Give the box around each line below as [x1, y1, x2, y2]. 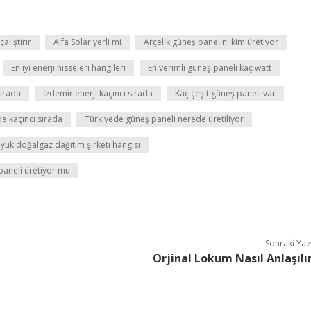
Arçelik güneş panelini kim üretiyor [144, 36, 278, 48]
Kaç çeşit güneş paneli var [175, 87, 276, 99]
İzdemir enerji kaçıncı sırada [43, 87, 153, 99]
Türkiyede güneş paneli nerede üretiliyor [85, 113, 244, 125]
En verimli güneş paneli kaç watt [148, 62, 271, 74]
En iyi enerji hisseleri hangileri [11, 62, 126, 74]
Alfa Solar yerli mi [53, 36, 121, 48]
